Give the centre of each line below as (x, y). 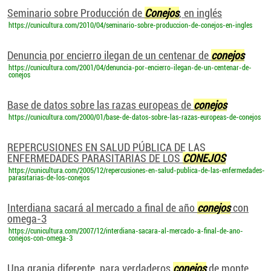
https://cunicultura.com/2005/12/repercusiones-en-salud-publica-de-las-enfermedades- (137, 171)
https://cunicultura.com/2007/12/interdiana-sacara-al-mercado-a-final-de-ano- (126, 231)
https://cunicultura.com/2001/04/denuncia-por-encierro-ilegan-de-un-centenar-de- (130, 68)
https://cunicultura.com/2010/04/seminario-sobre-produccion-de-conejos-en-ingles (130, 25)
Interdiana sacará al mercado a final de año (102, 208)
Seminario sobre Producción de (76, 13)
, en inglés (201, 13)
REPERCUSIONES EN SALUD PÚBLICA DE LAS (106, 147)
